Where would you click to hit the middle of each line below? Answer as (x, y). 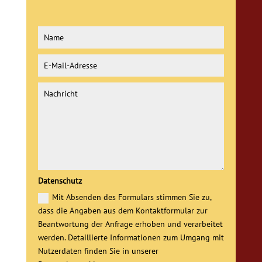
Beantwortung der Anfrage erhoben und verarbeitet (131, 224)
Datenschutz (60, 181)
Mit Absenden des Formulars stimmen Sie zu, (132, 197)
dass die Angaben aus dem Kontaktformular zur (123, 211)
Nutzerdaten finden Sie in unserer (99, 251)
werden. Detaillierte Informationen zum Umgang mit (131, 238)
